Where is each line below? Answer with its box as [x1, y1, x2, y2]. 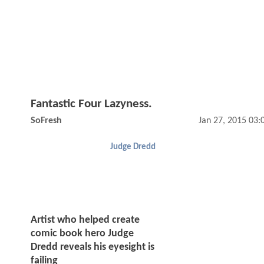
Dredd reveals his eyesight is [31, 242, 154, 253]
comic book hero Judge [31, 228, 134, 240]
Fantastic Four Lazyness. [31, 98, 152, 111]
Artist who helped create [31, 214, 140, 226]
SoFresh [31, 116, 62, 126]
